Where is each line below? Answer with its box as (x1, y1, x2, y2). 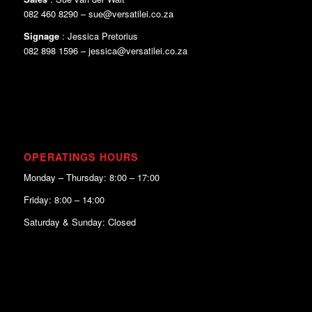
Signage (23, 29, 59, 43)
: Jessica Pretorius (58, 29, 138, 43)
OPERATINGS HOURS (23, 150, 139, 164)
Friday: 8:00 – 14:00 (23, 193, 104, 207)
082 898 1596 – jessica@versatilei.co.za (23, 44, 187, 58)
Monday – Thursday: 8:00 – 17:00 (23, 171, 159, 185)
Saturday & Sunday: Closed (23, 215, 136, 229)
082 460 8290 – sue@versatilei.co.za (23, 6, 173, 20)
